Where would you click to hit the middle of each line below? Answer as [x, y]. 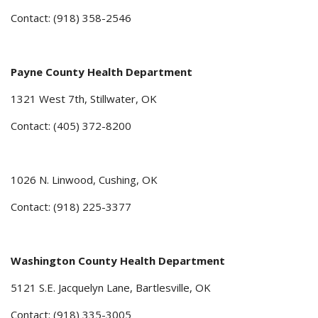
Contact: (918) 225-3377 [71, 207]
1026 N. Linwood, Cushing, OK [84, 180]
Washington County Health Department [118, 261]
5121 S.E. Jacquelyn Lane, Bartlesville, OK [111, 288]
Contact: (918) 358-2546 [71, 18]
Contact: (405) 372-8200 [71, 126]
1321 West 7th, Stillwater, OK [84, 99]
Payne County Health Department [102, 72]
